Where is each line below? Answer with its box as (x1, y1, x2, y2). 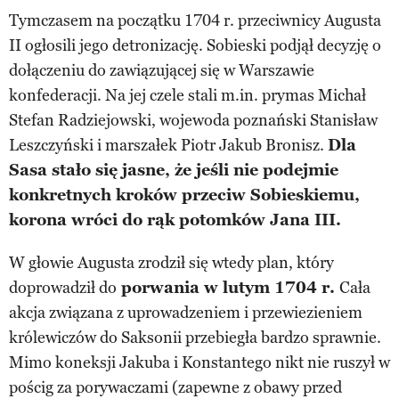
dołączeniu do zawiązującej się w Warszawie (9, 60, 314, 80)
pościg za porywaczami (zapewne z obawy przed (9, 377, 342, 397)
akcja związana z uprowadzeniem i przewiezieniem (9, 302, 362, 322)
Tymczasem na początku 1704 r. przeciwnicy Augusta (9, 10, 381, 30)
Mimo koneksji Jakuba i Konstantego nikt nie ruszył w (9, 352, 390, 372)
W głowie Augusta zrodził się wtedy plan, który (9, 252, 334, 273)
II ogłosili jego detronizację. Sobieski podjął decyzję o (9, 35, 381, 55)
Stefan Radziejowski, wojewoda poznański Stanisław (9, 110, 378, 130)
